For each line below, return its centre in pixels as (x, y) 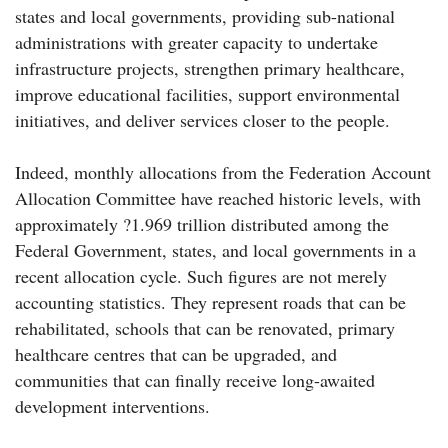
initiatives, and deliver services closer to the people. (202, 120)
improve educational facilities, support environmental (207, 94)
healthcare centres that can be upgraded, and (176, 354)
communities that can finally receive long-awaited (195, 380)
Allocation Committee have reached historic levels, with (218, 198)
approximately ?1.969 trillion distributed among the (202, 224)
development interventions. (112, 406)
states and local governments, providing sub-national (205, 16)
